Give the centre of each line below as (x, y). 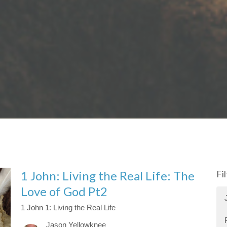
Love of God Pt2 (64, 192)
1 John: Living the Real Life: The (107, 176)
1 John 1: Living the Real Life (68, 208)
